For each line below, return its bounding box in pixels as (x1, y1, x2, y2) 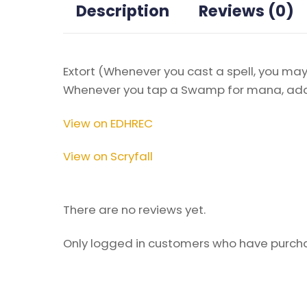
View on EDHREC (63, 114, 153, 132)
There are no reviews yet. (63, 201, 206, 218)
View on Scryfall (63, 148, 153, 165)
